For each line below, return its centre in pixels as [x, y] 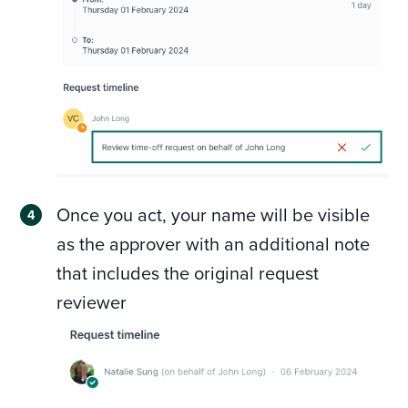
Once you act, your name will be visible [214, 215]
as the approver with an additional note [214, 244]
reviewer [92, 302]
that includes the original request [188, 273]
